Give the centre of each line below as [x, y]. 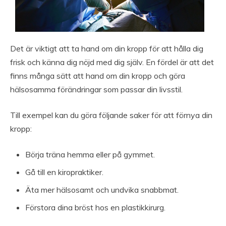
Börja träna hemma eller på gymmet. [90, 154]
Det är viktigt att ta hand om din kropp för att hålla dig [107, 48]
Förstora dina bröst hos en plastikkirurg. [95, 207]
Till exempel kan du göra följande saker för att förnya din [111, 115]
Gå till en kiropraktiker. [64, 172]
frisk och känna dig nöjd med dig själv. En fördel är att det [112, 62]
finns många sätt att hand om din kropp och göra [98, 75]
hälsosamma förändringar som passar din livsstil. [96, 89]
